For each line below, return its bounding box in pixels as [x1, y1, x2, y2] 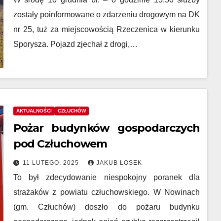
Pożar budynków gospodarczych [13, 121, 200, 135]
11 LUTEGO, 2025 [22, 159, 81, 166]
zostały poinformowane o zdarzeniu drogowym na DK [13, 10, 200, 19]
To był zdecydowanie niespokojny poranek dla [13, 173, 200, 182]
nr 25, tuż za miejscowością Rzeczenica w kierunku [13, 25, 200, 34]
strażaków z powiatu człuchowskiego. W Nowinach [13, 188, 200, 196]
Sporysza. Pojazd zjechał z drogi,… [13, 39, 138, 48]
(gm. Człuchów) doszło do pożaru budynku [13, 203, 200, 211]
